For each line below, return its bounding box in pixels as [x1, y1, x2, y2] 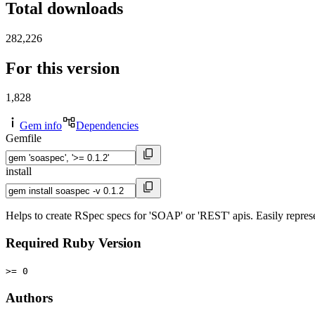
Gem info [20, 120, 62, 132]
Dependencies [76, 120, 139, 132]
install [6, 165, 32, 178]
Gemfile [6, 132, 41, 145]
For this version [6, 58, 120, 77]
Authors [6, 290, 53, 305]
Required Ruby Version [6, 236, 141, 251]
